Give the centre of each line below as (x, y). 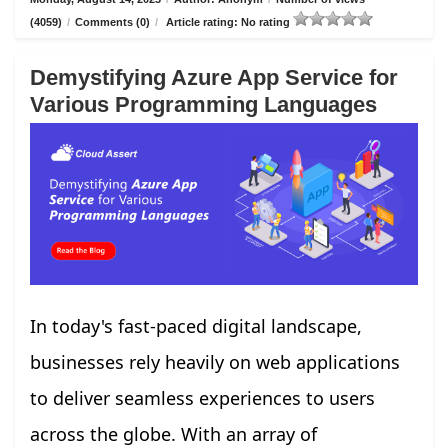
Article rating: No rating (228, 22)
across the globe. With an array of (173, 433)
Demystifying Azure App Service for (214, 78)
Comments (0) (112, 22)
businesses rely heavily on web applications (215, 361)
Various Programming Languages (203, 105)
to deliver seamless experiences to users (202, 397)
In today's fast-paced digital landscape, (196, 325)
